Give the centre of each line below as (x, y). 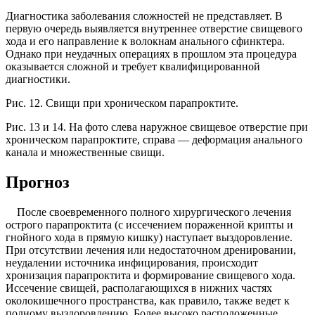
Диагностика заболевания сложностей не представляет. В (144, 16)
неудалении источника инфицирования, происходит (132, 262)
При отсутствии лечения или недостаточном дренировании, (151, 250)
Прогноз (38, 182)
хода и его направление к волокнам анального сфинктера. (145, 41)
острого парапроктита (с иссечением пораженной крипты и (149, 224)
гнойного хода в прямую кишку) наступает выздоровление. (149, 237)
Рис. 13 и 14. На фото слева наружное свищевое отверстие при (157, 127)
